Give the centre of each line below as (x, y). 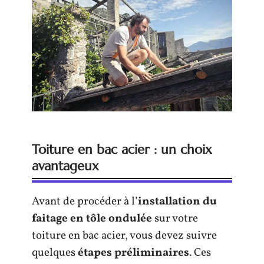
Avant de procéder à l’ (85, 202)
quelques (55, 253)
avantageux (65, 166)
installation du (177, 202)
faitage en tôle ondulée (92, 219)
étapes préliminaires (133, 253)
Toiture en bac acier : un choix (122, 150)
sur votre (175, 219)
